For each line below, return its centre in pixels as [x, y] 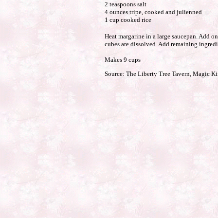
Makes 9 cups [122, 60]
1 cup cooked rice [128, 20]
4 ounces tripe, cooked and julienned [153, 12]
